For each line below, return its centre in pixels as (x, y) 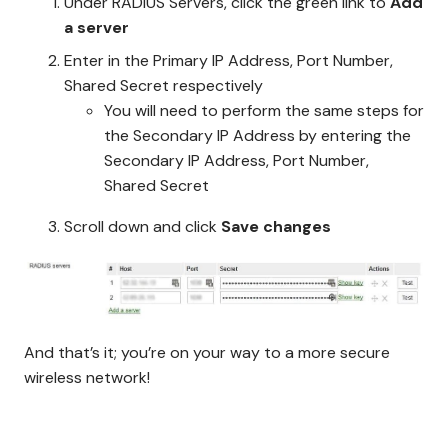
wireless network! (87, 377)
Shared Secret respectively (163, 85)
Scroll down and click (140, 226)
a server (96, 27)
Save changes (274, 226)
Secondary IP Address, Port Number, (236, 160)
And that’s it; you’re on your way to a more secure (207, 352)
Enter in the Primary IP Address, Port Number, (228, 60)
